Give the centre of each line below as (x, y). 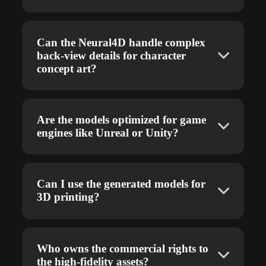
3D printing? (69, 197)
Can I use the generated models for (121, 184)
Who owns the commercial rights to (123, 248)
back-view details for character (112, 55)
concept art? (67, 68)
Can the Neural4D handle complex (121, 42)
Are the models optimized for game (122, 119)
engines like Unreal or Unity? (108, 132)
